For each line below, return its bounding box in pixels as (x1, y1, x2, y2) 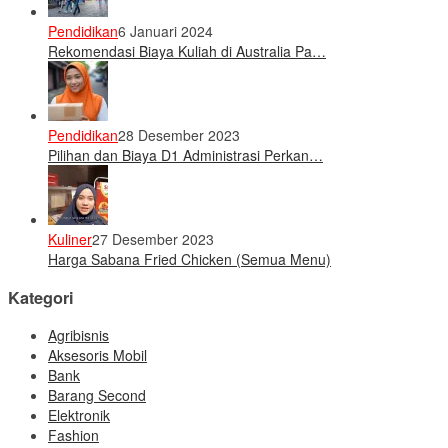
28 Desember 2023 (118, 125, 240, 146)
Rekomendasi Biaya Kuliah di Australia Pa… (48, 41, 326, 62)
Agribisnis (48, 324, 109, 345)
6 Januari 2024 (118, 21, 213, 42)
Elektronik (48, 404, 110, 425)
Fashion (48, 424, 99, 445)
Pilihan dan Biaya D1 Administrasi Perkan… (48, 145, 323, 166)
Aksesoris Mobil (48, 344, 147, 365)
